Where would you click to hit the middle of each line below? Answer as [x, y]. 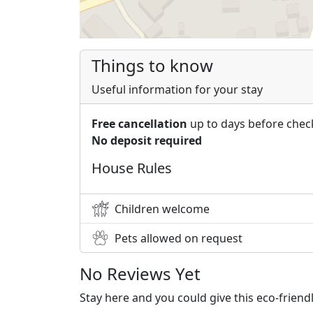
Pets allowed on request [179, 238]
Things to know [152, 66]
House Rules [132, 168]
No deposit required [147, 141]
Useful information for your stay [177, 90]
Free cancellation [139, 124]
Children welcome [162, 209]
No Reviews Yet [140, 274]
